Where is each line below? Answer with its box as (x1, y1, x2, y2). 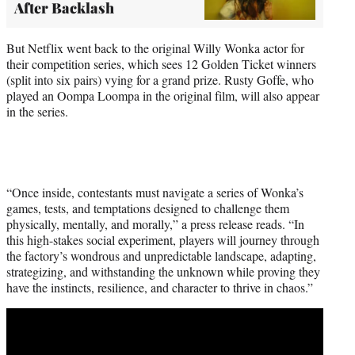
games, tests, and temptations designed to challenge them (6, 200, 289, 217)
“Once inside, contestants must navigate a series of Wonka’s (6, 184, 303, 201)
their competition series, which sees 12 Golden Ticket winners (6, 55, 316, 73)
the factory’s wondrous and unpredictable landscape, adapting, (6, 247, 316, 265)
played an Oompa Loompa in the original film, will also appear (6, 87, 319, 105)
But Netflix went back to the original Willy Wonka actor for (6, 40, 304, 57)
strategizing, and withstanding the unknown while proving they (6, 263, 320, 281)
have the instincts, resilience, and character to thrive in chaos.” (6, 279, 313, 296)
